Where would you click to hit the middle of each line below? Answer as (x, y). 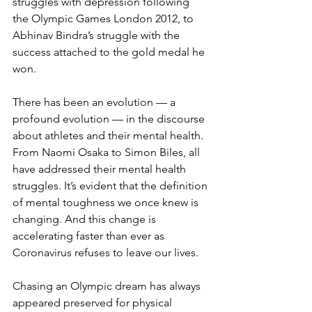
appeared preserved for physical (94, 303)
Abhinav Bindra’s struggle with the (97, 35)
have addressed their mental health (101, 169)
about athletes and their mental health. (109, 135)
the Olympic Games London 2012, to (104, 18)
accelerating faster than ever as (90, 236)
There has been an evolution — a (95, 102)
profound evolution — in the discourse (110, 119)
